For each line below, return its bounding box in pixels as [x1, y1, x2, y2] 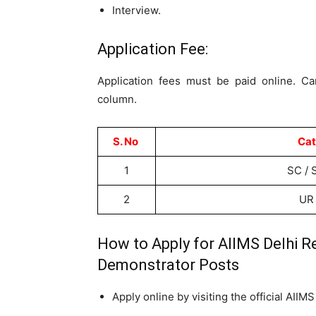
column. [97, 92, 137, 106]
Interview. [112, 4, 161, 17]
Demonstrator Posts [97, 256, 239, 274]
